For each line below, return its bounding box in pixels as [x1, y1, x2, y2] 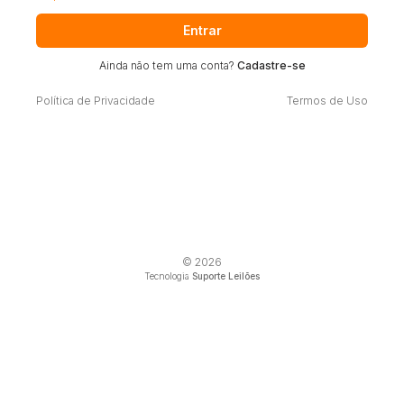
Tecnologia [144, 271, 192, 282]
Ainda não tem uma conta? [98, 58, 237, 72]
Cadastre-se [236, 58, 306, 72]
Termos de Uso [287, 93, 368, 107]
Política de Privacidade [36, 93, 155, 107]
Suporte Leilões [192, 271, 260, 282]
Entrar [182, 23, 222, 39]
